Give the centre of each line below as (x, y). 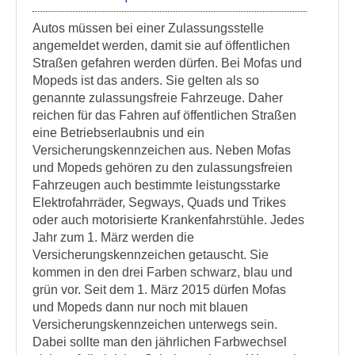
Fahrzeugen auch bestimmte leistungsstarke (157, 185)
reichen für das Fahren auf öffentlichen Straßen (164, 115)
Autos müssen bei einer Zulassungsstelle (148, 28)
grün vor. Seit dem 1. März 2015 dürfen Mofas (159, 290)
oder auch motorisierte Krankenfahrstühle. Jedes (168, 220)
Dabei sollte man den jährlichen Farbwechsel (160, 342)
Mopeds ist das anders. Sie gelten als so (146, 80)
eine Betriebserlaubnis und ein (118, 133)
